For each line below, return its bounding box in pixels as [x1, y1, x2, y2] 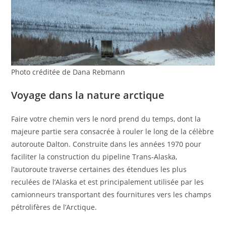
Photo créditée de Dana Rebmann [11, 67, 126, 77]
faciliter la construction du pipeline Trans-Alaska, [11, 152, 178, 162]
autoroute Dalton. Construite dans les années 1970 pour [11, 139, 202, 149]
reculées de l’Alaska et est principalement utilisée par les [11, 177, 204, 187]
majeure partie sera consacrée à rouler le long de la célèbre [11, 127, 214, 137]
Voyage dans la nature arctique [11, 88, 165, 102]
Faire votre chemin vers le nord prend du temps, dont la [11, 114, 201, 124]
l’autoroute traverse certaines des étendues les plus [11, 164, 187, 175]
